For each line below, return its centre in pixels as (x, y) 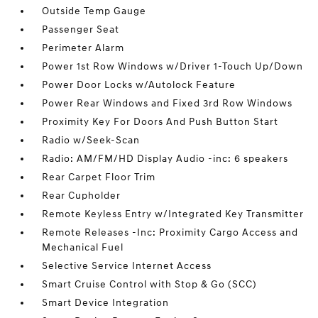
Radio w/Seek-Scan (91, 140)
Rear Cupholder (82, 196)
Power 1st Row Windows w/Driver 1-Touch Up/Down (173, 66)
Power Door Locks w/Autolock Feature (139, 85)
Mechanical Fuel (83, 247)
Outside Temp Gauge (94, 11)
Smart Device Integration (106, 303)
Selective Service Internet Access (127, 266)
